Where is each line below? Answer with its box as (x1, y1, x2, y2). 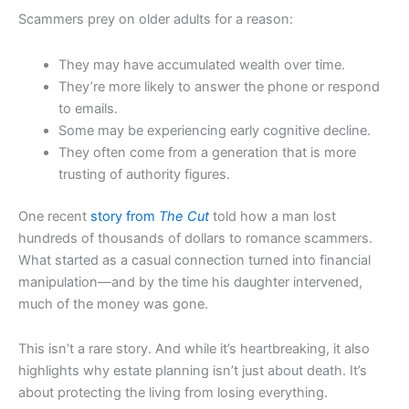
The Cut (159, 207, 209, 225)
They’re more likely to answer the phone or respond (58, 78, 380, 95)
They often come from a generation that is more (58, 143, 356, 161)
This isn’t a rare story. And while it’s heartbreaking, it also (18, 341, 370, 358)
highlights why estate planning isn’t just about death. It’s (18, 362, 367, 380)
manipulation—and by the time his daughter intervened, (18, 273, 362, 290)
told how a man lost (209, 207, 336, 225)
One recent (18, 207, 87, 225)
